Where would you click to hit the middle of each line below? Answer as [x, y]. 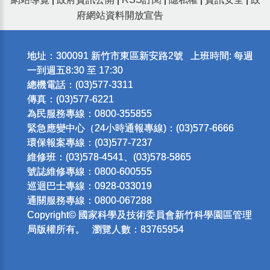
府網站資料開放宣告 [120, 16]
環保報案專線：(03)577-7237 [89, 143]
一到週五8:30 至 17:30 [75, 71]
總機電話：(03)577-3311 [80, 85]
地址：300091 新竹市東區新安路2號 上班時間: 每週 [140, 56]
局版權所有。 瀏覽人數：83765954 [105, 230]
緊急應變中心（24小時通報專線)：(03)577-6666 [130, 128]
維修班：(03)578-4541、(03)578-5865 [109, 157]
